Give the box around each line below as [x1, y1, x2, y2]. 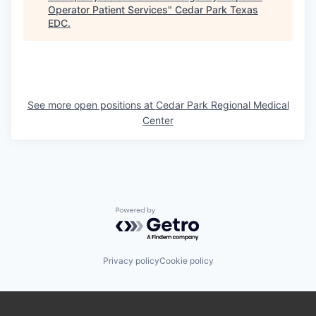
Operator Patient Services [48, 3, 168, 16]
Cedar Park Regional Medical [155, 98, 289, 111]
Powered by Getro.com [115, 206, 239, 221]
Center [142, 114, 174, 126]
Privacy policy [102, 255, 159, 267]
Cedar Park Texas [175, 3, 258, 16]
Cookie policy [159, 255, 214, 267]
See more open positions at [27, 98, 156, 111]
